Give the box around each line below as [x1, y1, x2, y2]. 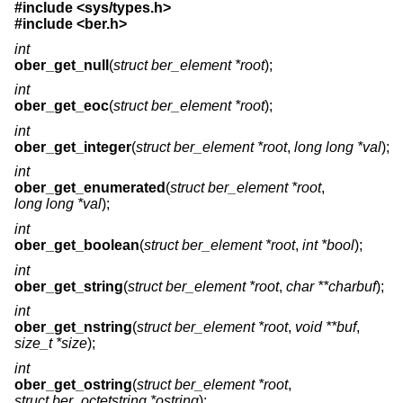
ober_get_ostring [14, 376, 132, 392]
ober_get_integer [14, 139, 131, 155]
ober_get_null [14, 57, 109, 73]
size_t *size [14, 336, 87, 352]
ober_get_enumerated [14, 180, 166, 196]
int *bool [302, 237, 354, 254]
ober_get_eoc [14, 98, 109, 114]
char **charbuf [286, 278, 376, 294]
